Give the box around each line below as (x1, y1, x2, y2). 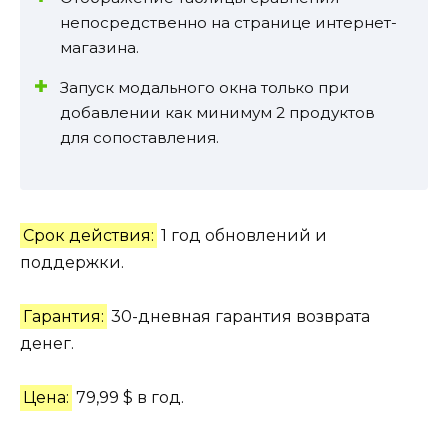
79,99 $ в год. (72, 388, 185, 408)
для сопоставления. (60, 127, 219, 147)
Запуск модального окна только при (60, 77, 350, 97)
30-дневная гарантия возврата (107, 307, 371, 327)
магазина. (60, 37, 139, 57)
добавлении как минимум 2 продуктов (60, 102, 375, 122)
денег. (20, 334, 74, 354)
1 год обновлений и (157, 225, 328, 245)
